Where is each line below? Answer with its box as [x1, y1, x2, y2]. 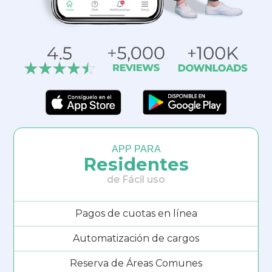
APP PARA [111, 143, 161, 154]
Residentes [83, 153, 189, 175]
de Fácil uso [107, 173, 165, 185]
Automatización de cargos [73, 232, 199, 244]
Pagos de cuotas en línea [75, 207, 197, 219]
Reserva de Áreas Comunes [70, 257, 202, 269]
